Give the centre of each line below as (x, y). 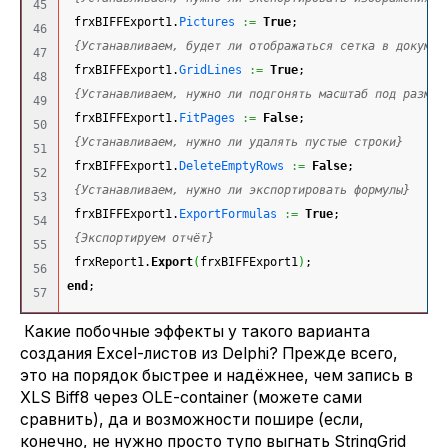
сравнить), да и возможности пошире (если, (192, 420)
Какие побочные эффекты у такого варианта (195, 332)
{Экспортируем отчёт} (144, 238)
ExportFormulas (228, 214)
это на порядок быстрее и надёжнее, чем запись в (216, 376)
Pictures (207, 22)
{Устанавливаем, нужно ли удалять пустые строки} (238, 142)
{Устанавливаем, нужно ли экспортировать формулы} (242, 190)
